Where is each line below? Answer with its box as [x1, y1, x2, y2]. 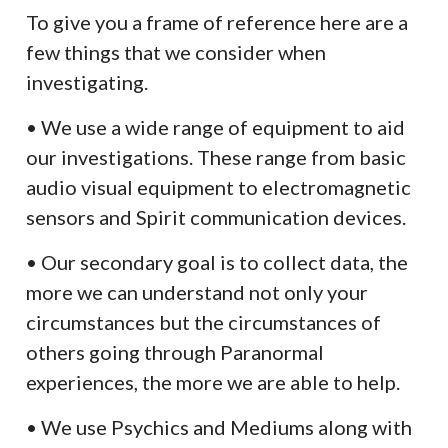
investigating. [26, 70, 149, 95]
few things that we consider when [26, 40, 327, 65]
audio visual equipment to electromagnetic [26, 175, 412, 200]
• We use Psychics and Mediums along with [26, 415, 413, 440]
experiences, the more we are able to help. [26, 370, 401, 395]
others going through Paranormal [26, 340, 325, 365]
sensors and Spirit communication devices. [26, 205, 407, 230]
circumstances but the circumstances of [26, 310, 382, 335]
